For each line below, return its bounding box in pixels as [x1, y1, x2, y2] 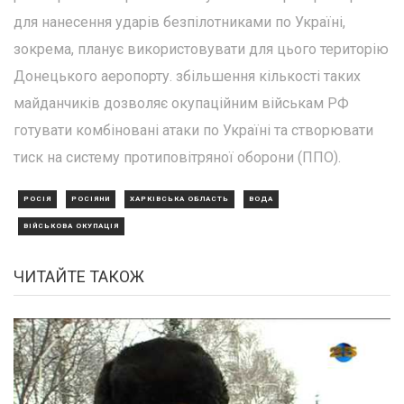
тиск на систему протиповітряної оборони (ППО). [14, 148, 341, 166]
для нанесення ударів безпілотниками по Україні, [14, 13, 345, 31]
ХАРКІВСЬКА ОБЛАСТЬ [130, 194, 229, 203]
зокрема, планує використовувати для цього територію [14, 40, 389, 58]
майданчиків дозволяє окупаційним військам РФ [14, 94, 349, 112]
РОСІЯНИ [71, 194, 110, 203]
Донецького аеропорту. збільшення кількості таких [14, 67, 361, 85]
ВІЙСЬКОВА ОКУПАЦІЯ [23, 221, 119, 230]
